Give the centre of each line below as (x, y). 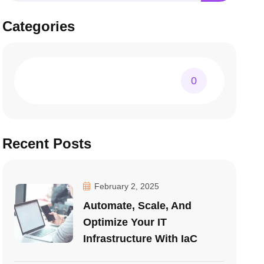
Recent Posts (47, 143)
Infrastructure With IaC (141, 239)
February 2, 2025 (126, 186)
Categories (39, 26)
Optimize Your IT (125, 222)
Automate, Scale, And (138, 206)
